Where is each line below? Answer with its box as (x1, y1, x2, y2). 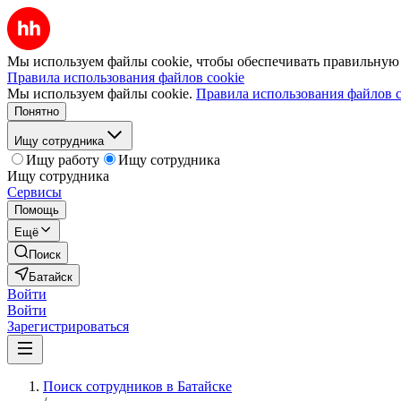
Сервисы (7, 184, 62, 200)
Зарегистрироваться (7, 319, 129, 334)
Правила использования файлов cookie (7, 70, 244, 85)
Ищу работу (26, 152, 99, 167)
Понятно (14, 105, 59, 118)
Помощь (14, 203, 59, 217)
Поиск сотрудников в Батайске (43, 379, 232, 394)
